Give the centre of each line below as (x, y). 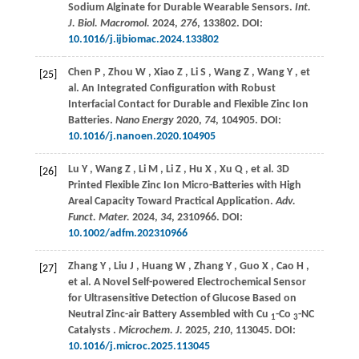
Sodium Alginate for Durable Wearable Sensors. (181, 8)
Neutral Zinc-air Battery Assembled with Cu (169, 315)
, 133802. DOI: (230, 24)
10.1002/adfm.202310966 (127, 234)
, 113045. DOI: (262, 331)
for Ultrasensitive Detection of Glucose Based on (182, 299)
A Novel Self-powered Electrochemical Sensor (198, 283)
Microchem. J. (150, 331)
